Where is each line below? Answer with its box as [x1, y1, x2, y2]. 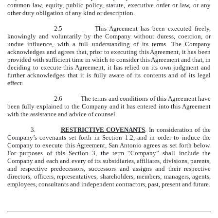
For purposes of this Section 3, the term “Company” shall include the [7, 149, 211, 157]
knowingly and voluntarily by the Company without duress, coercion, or [7, 33, 211, 40]
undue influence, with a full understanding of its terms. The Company [7, 40, 211, 48]
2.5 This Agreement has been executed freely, [54, 25, 211, 32]
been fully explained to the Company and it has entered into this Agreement [7, 103, 211, 110]
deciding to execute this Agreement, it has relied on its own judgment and [7, 64, 211, 71]
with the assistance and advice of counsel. [7, 110, 117, 118]
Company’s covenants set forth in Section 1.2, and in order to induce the [7, 134, 211, 141]
